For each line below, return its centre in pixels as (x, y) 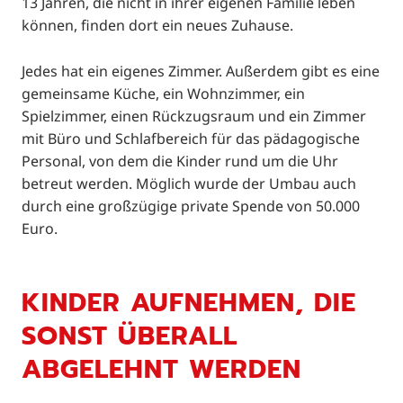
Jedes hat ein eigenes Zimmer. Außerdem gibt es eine (201, 71)
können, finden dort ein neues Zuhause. (159, 26)
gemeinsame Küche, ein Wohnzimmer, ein (163, 94)
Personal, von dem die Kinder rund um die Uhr (180, 161)
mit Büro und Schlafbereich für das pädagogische (191, 139)
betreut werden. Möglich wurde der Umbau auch (189, 184)
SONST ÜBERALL (130, 336)
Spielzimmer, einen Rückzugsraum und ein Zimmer (194, 116)
